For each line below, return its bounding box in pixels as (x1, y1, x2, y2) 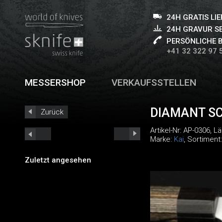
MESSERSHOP (25, 77, 86, 88)
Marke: (150, 135, 174, 144)
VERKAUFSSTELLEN (111, 77, 197, 88)
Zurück (41, 108, 63, 116)
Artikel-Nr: (150, 126, 183, 135)
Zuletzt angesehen (25, 155, 91, 165)
